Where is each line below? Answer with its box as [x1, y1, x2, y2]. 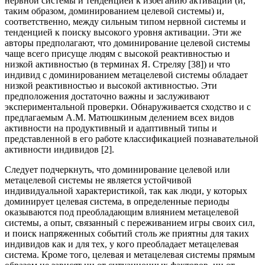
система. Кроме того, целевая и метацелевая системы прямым [5, 250, 255, 260]
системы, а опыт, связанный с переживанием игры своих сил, [5, 218, 255, 228]
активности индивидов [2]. [5, 144, 114, 155]
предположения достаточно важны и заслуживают [5, 91, 209, 102]
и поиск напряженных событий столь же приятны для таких [5, 228, 249, 239]
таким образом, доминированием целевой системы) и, [5, 6, 224, 17]
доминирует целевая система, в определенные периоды [5, 196, 230, 207]
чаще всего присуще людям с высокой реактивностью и [5, 49, 230, 59]
